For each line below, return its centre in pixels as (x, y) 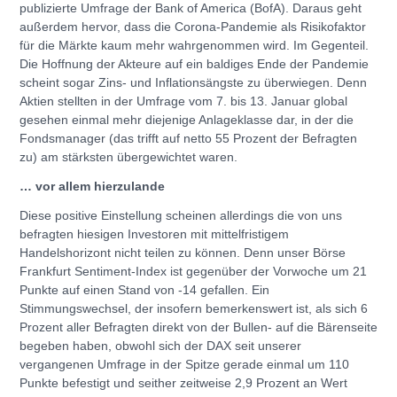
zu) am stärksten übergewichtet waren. (128, 156)
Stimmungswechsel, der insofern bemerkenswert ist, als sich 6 (194, 308)
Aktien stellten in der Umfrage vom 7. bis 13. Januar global (183, 101)
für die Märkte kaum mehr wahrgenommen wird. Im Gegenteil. (194, 45)
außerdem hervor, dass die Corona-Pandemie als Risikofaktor (193, 26)
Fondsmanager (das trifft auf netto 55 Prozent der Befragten (188, 138)
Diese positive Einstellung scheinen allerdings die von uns (181, 215)
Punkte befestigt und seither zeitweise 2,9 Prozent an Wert (183, 382)
